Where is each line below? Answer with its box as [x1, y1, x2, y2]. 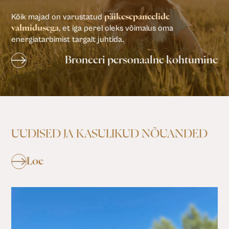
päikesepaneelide [104, 12, 170, 21]
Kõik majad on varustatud [11, 12, 105, 21]
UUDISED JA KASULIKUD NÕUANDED [11, 128, 208, 140]
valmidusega [11, 24, 59, 32]
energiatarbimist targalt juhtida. [11, 34, 124, 44]
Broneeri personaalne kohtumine [64, 55, 218, 65]
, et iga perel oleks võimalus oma [59, 23, 174, 33]
